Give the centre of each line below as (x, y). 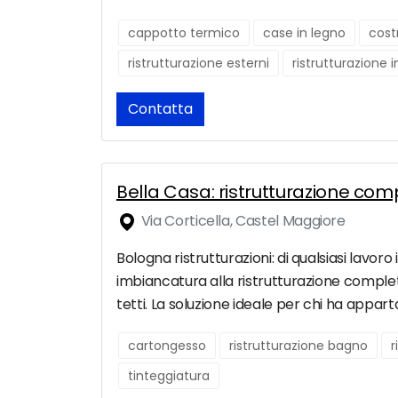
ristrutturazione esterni (199, 64)
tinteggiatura (169, 376)
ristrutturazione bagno (298, 346)
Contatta (160, 109)
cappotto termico (184, 33)
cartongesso (167, 346)
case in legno (304, 33)
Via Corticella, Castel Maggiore (242, 221)
